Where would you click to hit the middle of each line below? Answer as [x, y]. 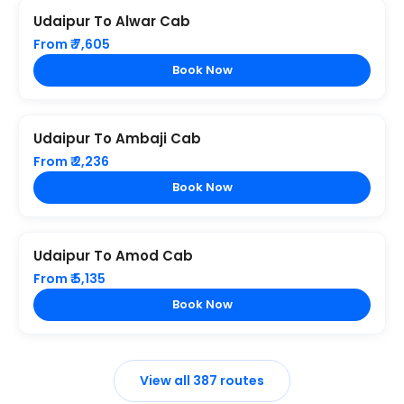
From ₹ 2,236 [71, 162]
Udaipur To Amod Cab [113, 256]
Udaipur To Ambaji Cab [117, 139]
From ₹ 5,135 [69, 279]
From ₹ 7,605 [72, 45]
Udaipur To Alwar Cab [112, 22]
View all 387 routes [202, 381]
